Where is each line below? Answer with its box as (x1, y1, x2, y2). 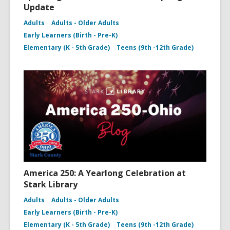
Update (24, 2, 54, 13)
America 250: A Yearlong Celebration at (24, 167, 186, 179)
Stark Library (24, 179, 78, 190)
